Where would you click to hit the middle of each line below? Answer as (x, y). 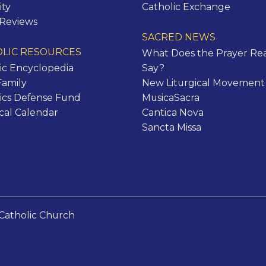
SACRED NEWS (179, 37)
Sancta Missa (172, 128)
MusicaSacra (171, 98)
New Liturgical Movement (203, 83)
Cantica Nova (173, 113)
